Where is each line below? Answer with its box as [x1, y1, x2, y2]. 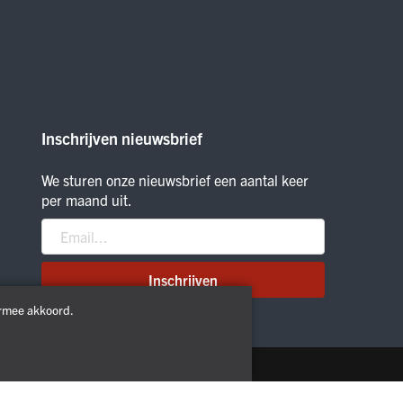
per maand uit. [41, 190, 132, 209]
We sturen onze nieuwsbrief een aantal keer [41, 170, 309, 189]
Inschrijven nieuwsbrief [41, 127, 202, 148]
